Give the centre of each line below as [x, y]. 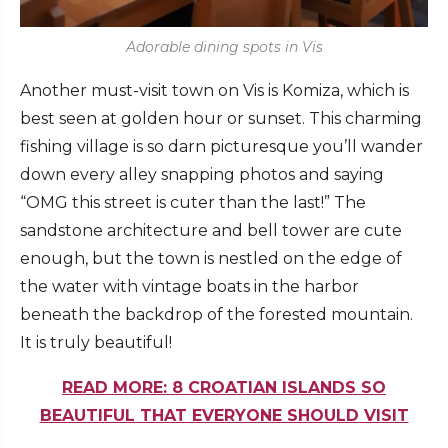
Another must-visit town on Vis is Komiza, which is [214, 91]
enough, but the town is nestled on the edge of [211, 259]
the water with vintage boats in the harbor [189, 287]
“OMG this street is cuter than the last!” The [193, 203]
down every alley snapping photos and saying [202, 175]
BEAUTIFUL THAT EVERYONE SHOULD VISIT [224, 416]
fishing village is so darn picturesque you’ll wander [221, 147]
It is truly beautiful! [96, 343]
